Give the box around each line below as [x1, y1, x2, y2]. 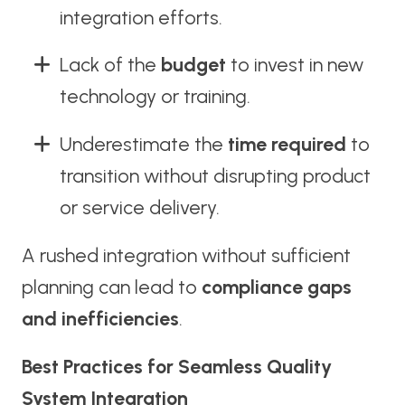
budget [160, 53, 226, 77]
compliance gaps [201, 276, 352, 299]
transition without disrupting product [59, 165, 371, 188]
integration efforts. [59, 5, 222, 29]
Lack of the [59, 53, 161, 77]
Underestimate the [59, 133, 228, 156]
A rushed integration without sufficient [21, 244, 351, 268]
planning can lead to [21, 276, 202, 299]
